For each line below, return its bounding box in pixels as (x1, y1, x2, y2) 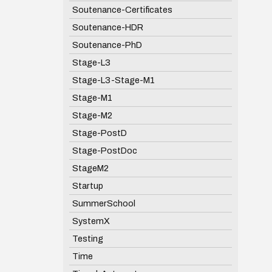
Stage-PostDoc (72, 145, 137, 155)
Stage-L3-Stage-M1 (72, 75, 155, 86)
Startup (72, 180, 103, 191)
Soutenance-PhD (72, 40, 142, 50)
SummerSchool (72, 198, 135, 208)
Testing (72, 233, 103, 243)
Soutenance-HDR (72, 22, 143, 33)
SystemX (72, 216, 110, 226)
